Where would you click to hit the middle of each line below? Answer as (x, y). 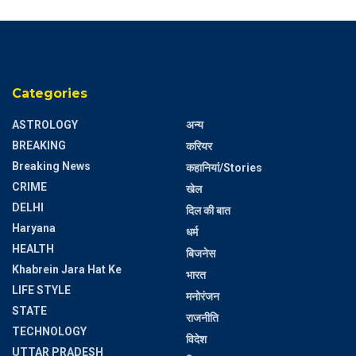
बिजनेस (201, 253)
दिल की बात (208, 210)
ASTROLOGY (45, 124)
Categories (50, 93)
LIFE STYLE (41, 290)
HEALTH (33, 248)
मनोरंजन (203, 296)
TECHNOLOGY (49, 331)
